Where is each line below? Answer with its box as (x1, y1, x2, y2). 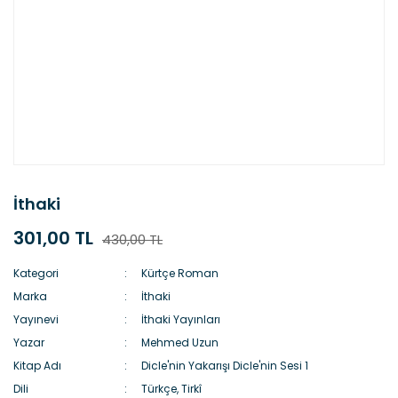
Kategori (13, 266, 59, 281)
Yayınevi (13, 312, 59, 327)
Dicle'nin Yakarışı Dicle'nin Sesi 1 (141, 358, 309, 373)
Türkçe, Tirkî (141, 381, 203, 396)
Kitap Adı (13, 358, 61, 373)
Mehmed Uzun (141, 335, 219, 350)
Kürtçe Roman (141, 266, 219, 281)
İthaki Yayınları (141, 312, 221, 327)
